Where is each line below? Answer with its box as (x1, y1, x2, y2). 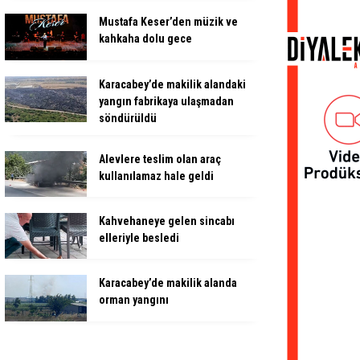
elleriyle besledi (99, 231, 179, 244)
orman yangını (99, 293, 169, 307)
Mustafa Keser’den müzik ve (99, 15, 238, 29)
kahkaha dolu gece (99, 32, 192, 46)
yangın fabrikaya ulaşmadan (99, 94, 234, 108)
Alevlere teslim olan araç (99, 152, 221, 166)
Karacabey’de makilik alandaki (99, 77, 246, 91)
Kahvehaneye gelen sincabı (99, 214, 235, 227)
